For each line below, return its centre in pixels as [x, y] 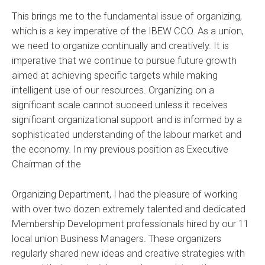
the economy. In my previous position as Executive [120, 149]
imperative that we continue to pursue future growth [124, 61]
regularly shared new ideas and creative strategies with [128, 253]
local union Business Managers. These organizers [117, 238]
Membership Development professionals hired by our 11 [130, 223]
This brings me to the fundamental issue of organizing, [127, 16]
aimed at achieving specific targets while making [115, 75]
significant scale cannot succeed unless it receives [120, 105]
